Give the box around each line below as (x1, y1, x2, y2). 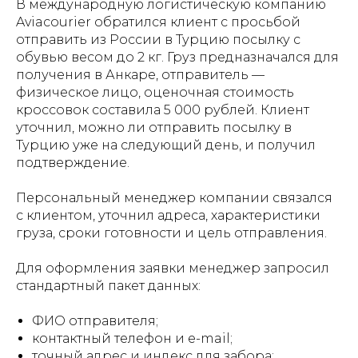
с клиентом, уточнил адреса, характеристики (16, 208, 320, 223)
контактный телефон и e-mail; (32, 331, 233, 346)
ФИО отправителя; (32, 313, 158, 328)
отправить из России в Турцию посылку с (16, 32, 300, 47)
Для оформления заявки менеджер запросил (16, 261, 329, 276)
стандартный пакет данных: (16, 278, 201, 293)
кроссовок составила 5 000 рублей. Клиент (16, 102, 309, 117)
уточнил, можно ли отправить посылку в (16, 120, 292, 135)
